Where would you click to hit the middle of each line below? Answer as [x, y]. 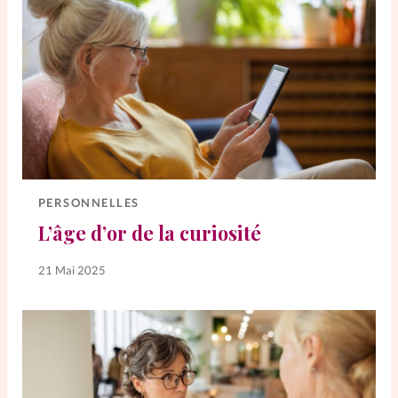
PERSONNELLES [88, 202]
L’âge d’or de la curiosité [149, 232]
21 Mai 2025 [72, 271]
